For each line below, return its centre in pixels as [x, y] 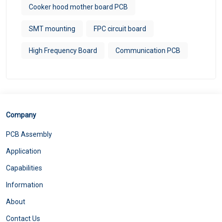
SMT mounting [52, 29]
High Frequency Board [63, 51]
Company [21, 115]
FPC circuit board [120, 29]
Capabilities [24, 168]
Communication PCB [148, 51]
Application [24, 151]
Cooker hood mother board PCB [78, 7]
